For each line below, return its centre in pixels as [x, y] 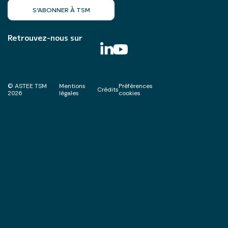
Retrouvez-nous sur [45, 37]
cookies [130, 93]
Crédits [108, 89]
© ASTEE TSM [27, 86]
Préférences [136, 86]
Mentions [73, 86]
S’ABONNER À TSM [61, 9]
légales [69, 93]
